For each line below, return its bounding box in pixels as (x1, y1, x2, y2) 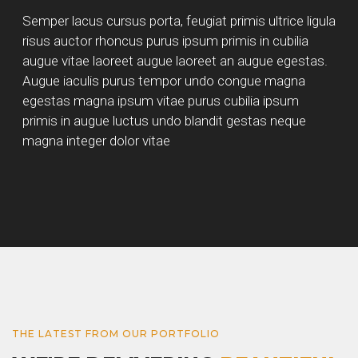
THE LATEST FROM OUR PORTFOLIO (12, 327, 220, 340)
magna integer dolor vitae (22, 132, 170, 149)
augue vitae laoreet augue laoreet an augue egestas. (22, 52, 328, 69)
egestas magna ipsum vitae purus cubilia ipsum (22, 92, 299, 109)
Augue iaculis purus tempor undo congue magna (22, 72, 305, 89)
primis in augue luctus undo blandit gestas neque (22, 112, 306, 129)
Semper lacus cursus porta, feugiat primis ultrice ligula (22, 12, 336, 29)
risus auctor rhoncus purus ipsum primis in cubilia (22, 32, 308, 49)
